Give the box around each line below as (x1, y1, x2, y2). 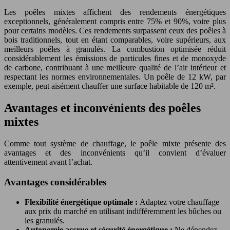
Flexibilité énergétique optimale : (25, 197, 140, 206)
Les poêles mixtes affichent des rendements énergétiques (4, 8, 226, 17)
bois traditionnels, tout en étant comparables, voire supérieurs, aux (4, 35, 226, 45)
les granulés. (25, 216, 65, 225)
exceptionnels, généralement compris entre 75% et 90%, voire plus (4, 17, 226, 26)
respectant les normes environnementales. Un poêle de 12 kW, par (4, 72, 226, 82)
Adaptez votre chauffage (140, 197, 219, 206)
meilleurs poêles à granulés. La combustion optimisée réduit (4, 45, 226, 54)
